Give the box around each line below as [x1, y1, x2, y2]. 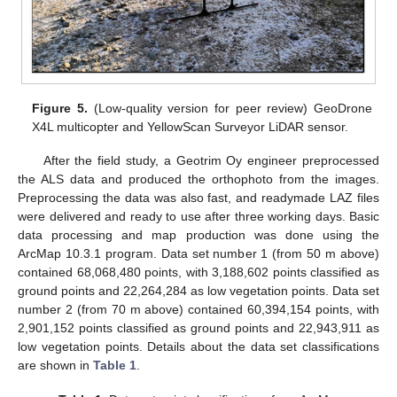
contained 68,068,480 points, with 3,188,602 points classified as [18, 265, 379, 280]
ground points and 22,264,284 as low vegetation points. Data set [18, 284, 379, 299]
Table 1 [93, 358, 136, 373]
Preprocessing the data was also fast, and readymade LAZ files [18, 191, 379, 206]
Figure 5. [32, 101, 88, 116]
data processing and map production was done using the [18, 228, 379, 243]
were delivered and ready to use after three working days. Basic [18, 209, 379, 224]
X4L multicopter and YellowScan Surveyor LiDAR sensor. [32, 120, 349, 135]
